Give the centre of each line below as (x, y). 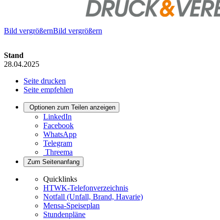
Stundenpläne (64, 215)
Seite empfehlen (48, 90)
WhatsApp (60, 135)
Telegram (58, 143)
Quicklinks (60, 179)
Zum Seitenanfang (54, 162)
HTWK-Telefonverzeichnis (86, 188)
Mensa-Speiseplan (71, 206)
